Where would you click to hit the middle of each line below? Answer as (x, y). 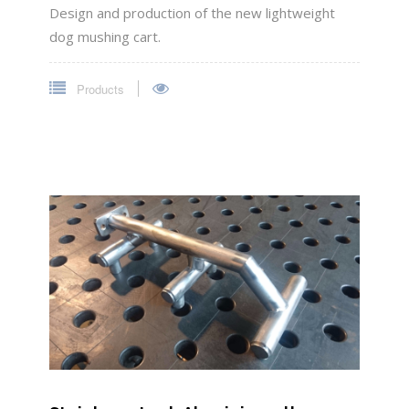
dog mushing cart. (105, 37)
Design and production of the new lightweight (192, 13)
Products (99, 89)
